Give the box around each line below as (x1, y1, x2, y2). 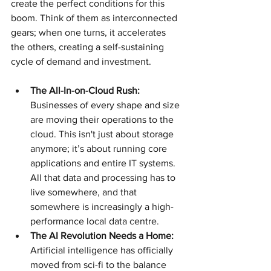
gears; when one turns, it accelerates (11, 27, 168, 38)
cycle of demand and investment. (11, 56, 151, 67)
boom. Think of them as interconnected (11, 12, 180, 23)
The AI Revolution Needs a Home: (30, 230, 174, 241)
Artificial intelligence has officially (30, 244, 175, 255)
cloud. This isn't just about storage (30, 128, 176, 139)
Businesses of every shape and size (30, 99, 182, 110)
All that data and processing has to (30, 172, 178, 183)
